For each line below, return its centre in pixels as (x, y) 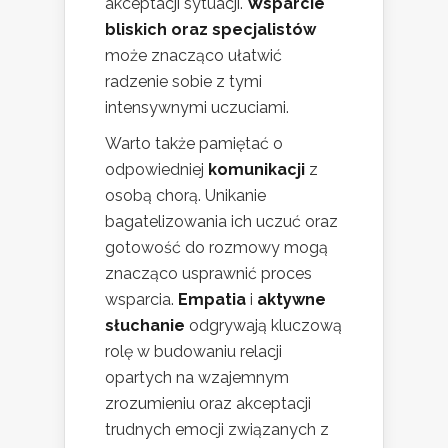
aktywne (291, 299)
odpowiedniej (156, 169)
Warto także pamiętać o (194, 143)
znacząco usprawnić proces (208, 273)
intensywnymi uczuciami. (197, 107)
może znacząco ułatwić (193, 55)
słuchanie (145, 325)
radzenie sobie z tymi (183, 81)
